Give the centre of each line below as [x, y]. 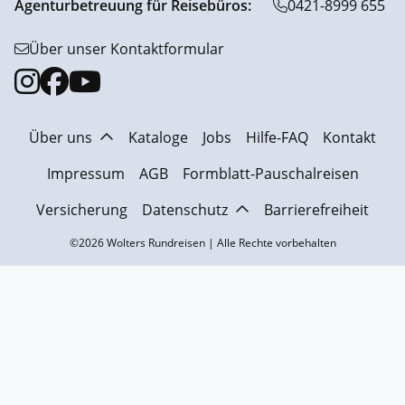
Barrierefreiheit [316, 209]
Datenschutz [185, 209]
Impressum [85, 173]
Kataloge [158, 137]
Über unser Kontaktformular [127, 48]
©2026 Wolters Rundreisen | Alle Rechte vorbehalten [202, 242]
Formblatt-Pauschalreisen [270, 173]
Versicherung [82, 209]
